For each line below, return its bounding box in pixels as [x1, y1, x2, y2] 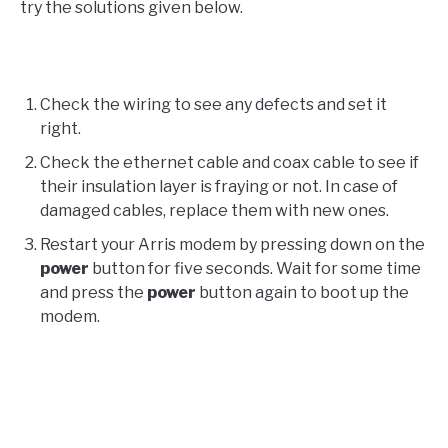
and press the [40, 283, 147, 303]
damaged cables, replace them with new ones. [40, 201, 389, 221]
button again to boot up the [196, 283, 409, 303]
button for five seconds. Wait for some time [89, 259, 421, 279]
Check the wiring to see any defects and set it [40, 95, 387, 115]
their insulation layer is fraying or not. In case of [40, 177, 398, 197]
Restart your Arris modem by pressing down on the [40, 235, 425, 255]
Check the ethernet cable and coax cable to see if [40, 153, 419, 173]
